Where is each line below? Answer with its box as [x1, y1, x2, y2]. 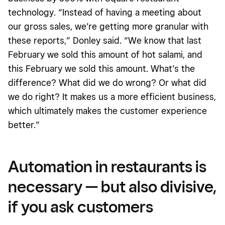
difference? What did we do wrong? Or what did [8, 77, 206, 88]
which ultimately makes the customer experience [8, 105, 207, 116]
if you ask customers [8, 196, 153, 216]
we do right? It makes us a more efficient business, [8, 91, 216, 102]
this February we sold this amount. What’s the [8, 63, 195, 74]
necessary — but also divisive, [8, 176, 216, 196]
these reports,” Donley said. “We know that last [8, 35, 201, 46]
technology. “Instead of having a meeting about [8, 7, 201, 18]
